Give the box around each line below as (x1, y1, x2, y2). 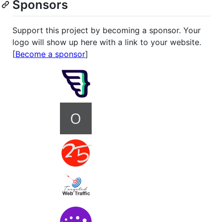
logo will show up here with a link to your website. (12, 37, 201, 48)
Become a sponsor (15, 49, 85, 59)
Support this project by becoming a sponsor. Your (12, 25, 201, 36)
